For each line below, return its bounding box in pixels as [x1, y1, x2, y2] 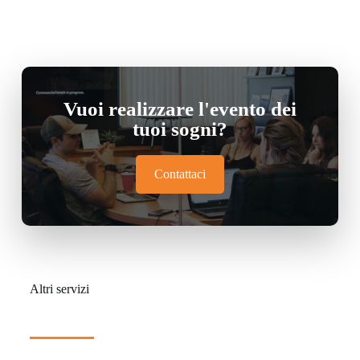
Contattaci [153, 167, 206, 182]
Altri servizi [29, 282, 89, 297]
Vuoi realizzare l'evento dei [63, 98, 297, 121]
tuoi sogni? [132, 118, 227, 141]
